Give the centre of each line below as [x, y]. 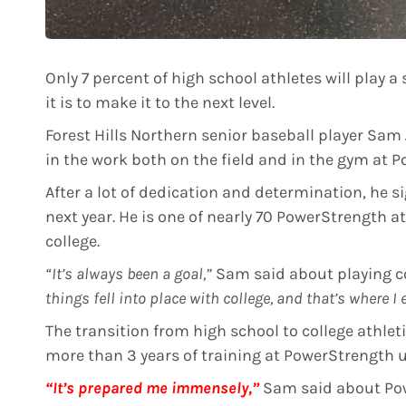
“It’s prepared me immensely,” [152, 388]
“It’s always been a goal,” [129, 274]
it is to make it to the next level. [160, 103]
